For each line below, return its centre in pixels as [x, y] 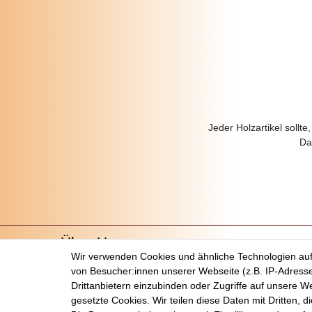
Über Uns [92, 242]
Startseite [81, 262]
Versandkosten [93, 276]
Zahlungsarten [93, 291]
